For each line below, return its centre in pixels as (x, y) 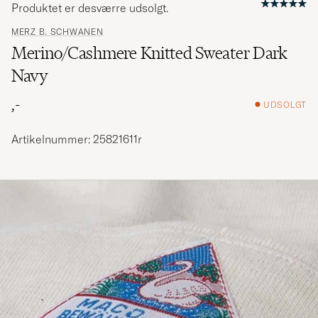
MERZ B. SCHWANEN (57, 32)
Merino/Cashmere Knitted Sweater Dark (149, 53)
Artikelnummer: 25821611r (77, 139)
